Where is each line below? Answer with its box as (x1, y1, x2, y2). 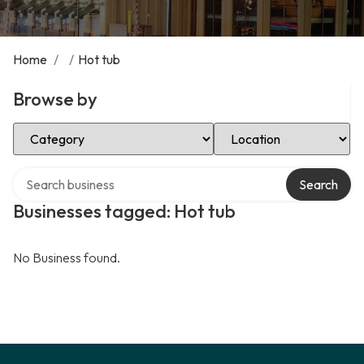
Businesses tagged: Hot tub (13, 200, 236, 223)
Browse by (13, 88, 97, 110)
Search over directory (12, 166, 133, 182)
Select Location (213, 120, 301, 136)
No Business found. (13, 249, 120, 266)
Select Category (12, 120, 105, 136)
